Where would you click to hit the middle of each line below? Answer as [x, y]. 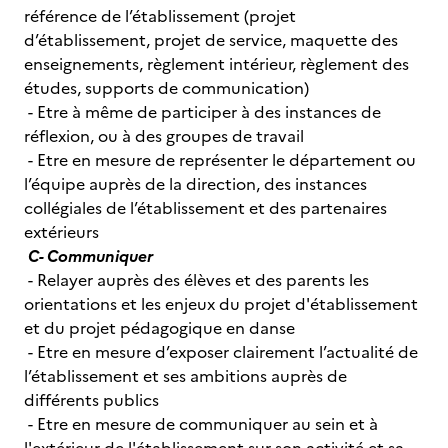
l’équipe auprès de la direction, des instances [195, 184]
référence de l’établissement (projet [160, 16]
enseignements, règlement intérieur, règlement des [216, 64]
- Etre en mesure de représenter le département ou [220, 160]
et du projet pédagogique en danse [159, 328]
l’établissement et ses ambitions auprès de [185, 376]
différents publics [91, 400]
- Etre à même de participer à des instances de [202, 112]
